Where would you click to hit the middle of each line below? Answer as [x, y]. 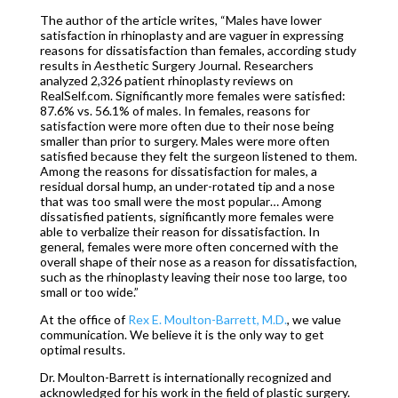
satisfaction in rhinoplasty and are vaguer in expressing [191, 35]
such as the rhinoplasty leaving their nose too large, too [193, 277]
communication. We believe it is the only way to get [182, 334]
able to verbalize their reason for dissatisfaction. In [179, 231]
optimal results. [82, 350]
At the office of [84, 319]
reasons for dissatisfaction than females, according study [198, 50]
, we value [314, 319]
